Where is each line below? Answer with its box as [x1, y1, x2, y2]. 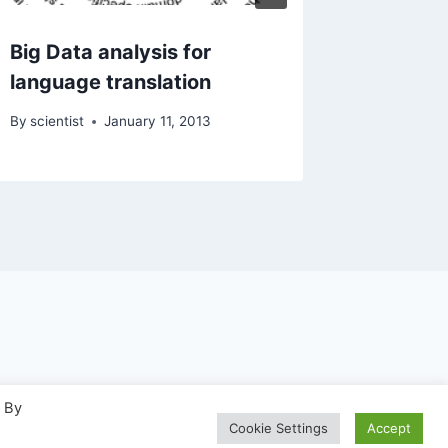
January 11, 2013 [104, 113, 212, 130]
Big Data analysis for [10, 40, 212, 65]
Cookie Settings [229, 420, 328, 436]
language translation [10, 70, 212, 95]
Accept [367, 420, 411, 436]
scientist [30, 113, 85, 130]
